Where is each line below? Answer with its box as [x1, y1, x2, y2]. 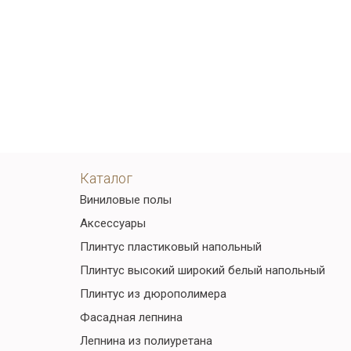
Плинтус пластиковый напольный [80, 240, 262, 254]
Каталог [80, 170, 132, 186]
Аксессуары [80, 216, 146, 230]
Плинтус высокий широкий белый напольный [80, 263, 325, 277]
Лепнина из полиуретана [80, 334, 212, 348]
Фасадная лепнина [80, 310, 183, 324]
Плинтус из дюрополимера [80, 287, 226, 301]
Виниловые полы [80, 193, 172, 207]
